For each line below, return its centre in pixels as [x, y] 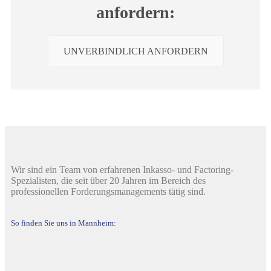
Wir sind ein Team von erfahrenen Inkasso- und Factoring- [122, 169]
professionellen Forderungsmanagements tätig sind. [108, 191]
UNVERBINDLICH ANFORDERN [135, 51]
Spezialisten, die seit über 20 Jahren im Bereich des [108, 180]
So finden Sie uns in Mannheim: [64, 223]
